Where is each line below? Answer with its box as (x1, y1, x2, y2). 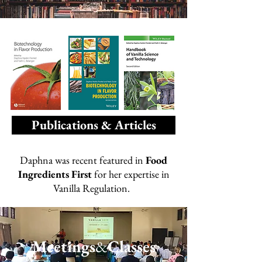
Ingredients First (18, 167, 92, 181)
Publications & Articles (31, 116, 156, 133)
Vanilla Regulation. (53, 181, 135, 195)
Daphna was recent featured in (20, 153, 146, 167)
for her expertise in (91, 167, 170, 181)
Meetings (32, 236, 95, 257)
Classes (107, 236, 156, 257)
